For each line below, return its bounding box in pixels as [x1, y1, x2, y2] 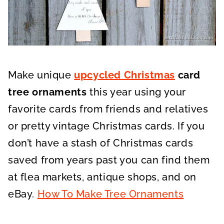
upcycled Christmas [74, 68, 175, 81]
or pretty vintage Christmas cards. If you [8, 119, 205, 132]
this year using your [86, 85, 186, 98]
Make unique [8, 68, 74, 81]
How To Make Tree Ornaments [37, 187, 184, 200]
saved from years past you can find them [8, 153, 210, 166]
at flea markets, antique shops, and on [8, 170, 196, 183]
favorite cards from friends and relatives [8, 102, 208, 115]
